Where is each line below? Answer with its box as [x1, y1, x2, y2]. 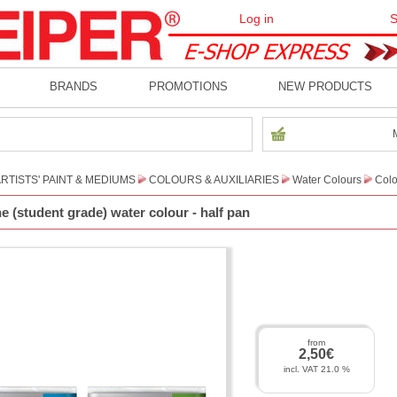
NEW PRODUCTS [278, 80, 372, 94]
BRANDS [50, 80, 97, 94]
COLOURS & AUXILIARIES [149, 174, 279, 186]
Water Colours [292, 174, 362, 186]
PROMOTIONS [148, 80, 228, 94]
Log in [238, 12, 274, 26]
